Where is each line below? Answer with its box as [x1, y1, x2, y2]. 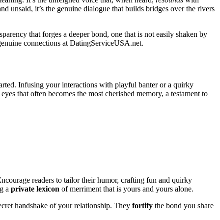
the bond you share [153, 201, 214, 210]
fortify [132, 201, 153, 210]
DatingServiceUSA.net [70, 39, 141, 48]
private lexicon [11, 184, 59, 193]
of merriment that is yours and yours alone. [59, 184, 193, 193]
